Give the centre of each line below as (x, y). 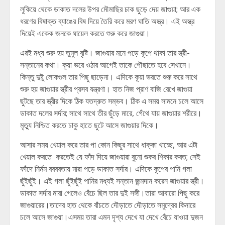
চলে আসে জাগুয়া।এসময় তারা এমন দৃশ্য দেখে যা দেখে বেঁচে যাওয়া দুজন (111, 217)
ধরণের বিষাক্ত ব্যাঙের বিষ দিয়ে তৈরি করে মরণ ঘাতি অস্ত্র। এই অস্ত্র (107, 21)
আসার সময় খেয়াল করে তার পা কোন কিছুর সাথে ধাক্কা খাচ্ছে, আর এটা (109, 145)
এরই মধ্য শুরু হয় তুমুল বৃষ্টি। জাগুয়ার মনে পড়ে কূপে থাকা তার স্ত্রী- (105, 53)
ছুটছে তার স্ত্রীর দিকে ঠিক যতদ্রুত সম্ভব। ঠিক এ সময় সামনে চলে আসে (112, 101)
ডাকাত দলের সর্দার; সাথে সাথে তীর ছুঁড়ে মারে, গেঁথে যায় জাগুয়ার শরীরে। (111, 113)
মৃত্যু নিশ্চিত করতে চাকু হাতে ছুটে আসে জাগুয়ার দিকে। (89, 125)
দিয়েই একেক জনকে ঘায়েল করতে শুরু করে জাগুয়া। (85, 33)
